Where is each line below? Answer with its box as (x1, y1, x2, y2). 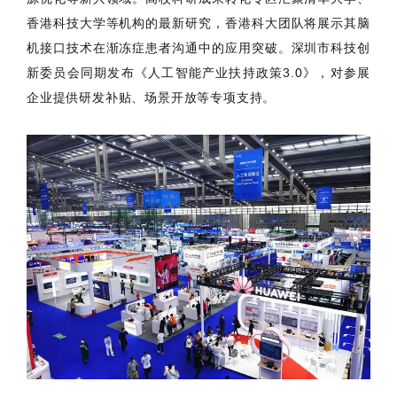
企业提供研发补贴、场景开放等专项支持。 (27, 90, 276, 105)
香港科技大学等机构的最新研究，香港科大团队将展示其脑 (27, 15, 370, 30)
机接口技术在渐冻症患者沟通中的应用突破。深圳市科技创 (27, 40, 370, 55)
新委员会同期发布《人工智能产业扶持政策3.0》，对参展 (27, 65, 370, 80)
